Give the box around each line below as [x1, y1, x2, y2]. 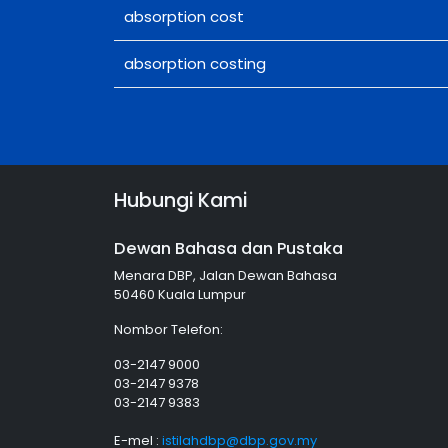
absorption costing [123, 53, 266, 75]
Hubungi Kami [114, 187, 247, 215]
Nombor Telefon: [114, 320, 223, 340]
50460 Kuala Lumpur [114, 285, 246, 305]
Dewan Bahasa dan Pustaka [114, 237, 343, 261]
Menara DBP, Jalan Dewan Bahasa [114, 266, 337, 286]
